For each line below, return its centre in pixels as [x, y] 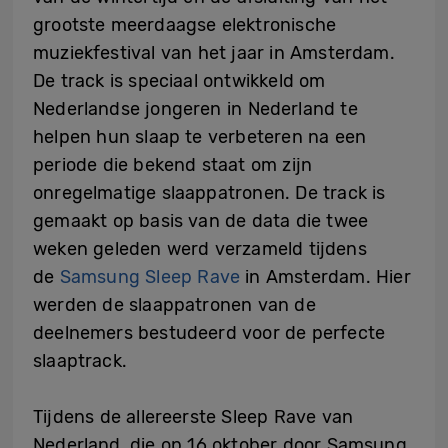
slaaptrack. [80, 361]
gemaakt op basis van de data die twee [201, 221]
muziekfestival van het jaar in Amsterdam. [214, 53]
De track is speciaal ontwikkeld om [179, 81]
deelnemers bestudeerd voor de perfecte [209, 333]
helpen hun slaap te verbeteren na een [200, 137]
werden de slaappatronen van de [174, 305]
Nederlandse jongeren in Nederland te [195, 109]
